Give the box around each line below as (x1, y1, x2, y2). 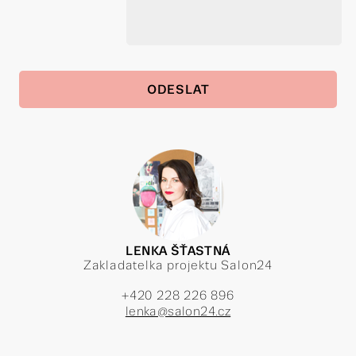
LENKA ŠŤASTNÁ (126, 244, 230, 257)
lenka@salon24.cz (125, 304, 231, 318)
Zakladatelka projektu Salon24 (83, 258, 273, 272)
